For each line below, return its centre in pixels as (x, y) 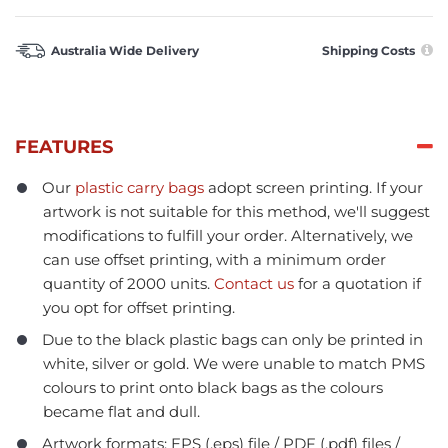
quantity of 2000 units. (128, 284)
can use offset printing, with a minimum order (214, 260)
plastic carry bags (139, 188)
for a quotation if (357, 284)
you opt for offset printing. (139, 308)
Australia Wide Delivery (125, 50)
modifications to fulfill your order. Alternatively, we (228, 236)
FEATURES (64, 147)
